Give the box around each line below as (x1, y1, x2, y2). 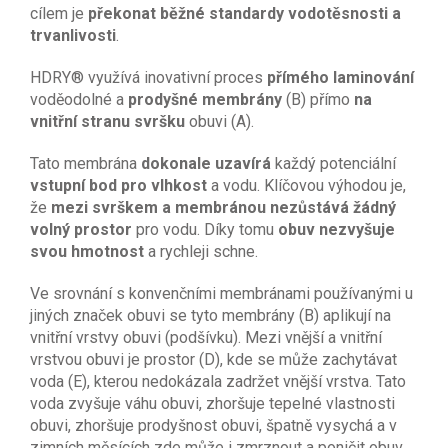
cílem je (30, 3, 88, 23)
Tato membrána (30, 153, 141, 173)
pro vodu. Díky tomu (136, 219, 278, 239)
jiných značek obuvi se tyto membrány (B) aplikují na (30, 305, 391, 325)
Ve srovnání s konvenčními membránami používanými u (30, 283, 413, 303)
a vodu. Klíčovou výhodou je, (211, 175, 406, 195)
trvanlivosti (30, 25, 116, 45)
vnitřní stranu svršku (30, 111, 189, 131)
